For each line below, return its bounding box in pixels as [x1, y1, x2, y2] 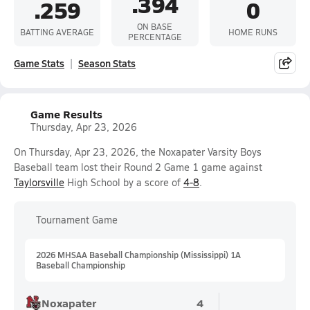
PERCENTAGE [127, 31, 182, 42]
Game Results [30, 106, 102, 122]
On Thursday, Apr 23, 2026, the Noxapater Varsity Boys [14, 145, 262, 158]
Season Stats [78, 56, 136, 70]
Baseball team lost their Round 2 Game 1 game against [14, 161, 262, 174]
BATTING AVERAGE [20, 26, 95, 37]
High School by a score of [64, 176, 183, 189]
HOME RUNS [228, 26, 277, 37]
